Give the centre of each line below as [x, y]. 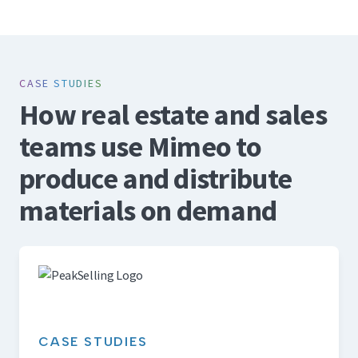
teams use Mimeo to [141, 147]
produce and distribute [156, 179]
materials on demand [148, 211]
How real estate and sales [173, 115]
